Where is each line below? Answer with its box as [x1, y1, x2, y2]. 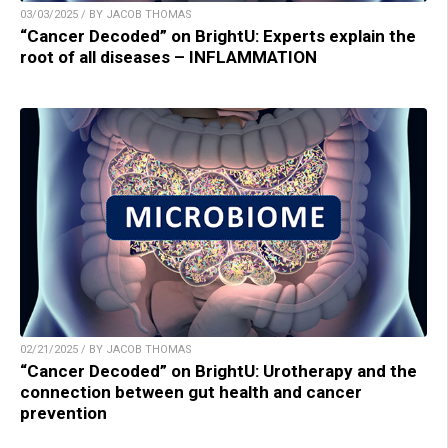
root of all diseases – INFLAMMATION [20, 46, 317, 67]
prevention [20, 402, 107, 423]
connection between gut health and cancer [20, 381, 362, 402]
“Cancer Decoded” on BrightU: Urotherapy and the [20, 360, 417, 381]
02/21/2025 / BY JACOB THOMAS [20, 342, 192, 356]
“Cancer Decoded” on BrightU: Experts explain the [20, 25, 416, 46]
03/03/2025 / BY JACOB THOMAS [20, 7, 192, 21]
